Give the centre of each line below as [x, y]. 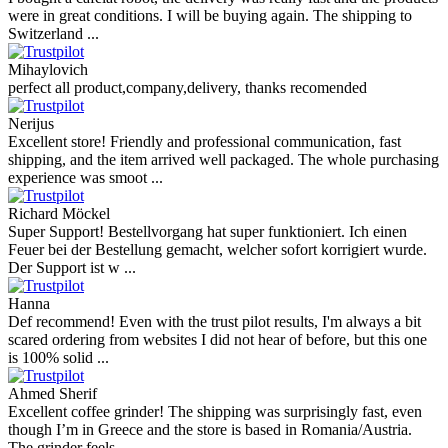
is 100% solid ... [58, 357]
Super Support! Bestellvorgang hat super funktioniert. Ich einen [207, 231]
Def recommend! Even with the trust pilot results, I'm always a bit [214, 321]
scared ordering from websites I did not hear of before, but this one [217, 339]
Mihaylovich [48, 69]
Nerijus [31, 123]
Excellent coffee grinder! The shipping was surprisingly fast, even [215, 411]
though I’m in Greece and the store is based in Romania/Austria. [210, 429]
